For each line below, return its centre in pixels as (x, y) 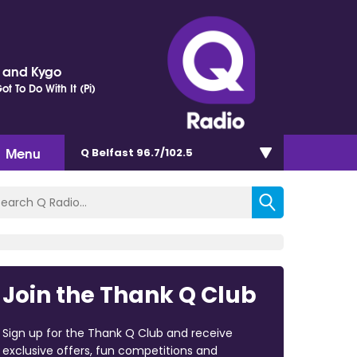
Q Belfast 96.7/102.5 (137, 152)
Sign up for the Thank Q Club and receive (117, 333)
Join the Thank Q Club (129, 295)
